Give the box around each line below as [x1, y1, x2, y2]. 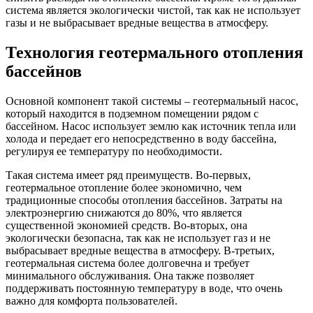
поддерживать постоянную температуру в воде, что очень [6, 282, 282, 294]
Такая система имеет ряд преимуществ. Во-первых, [6, 168, 251, 181]
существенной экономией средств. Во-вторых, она [6, 219, 247, 231]
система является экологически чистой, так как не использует [6, 3, 300, 16]
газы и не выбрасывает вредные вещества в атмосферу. [6, 16, 268, 29]
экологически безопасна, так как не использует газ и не [6, 231, 270, 244]
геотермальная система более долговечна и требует [6, 256, 249, 269]
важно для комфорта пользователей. [6, 294, 177, 307]
